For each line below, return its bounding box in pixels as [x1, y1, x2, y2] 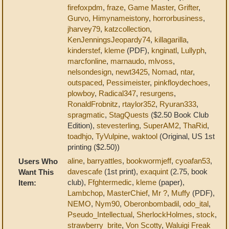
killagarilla [154, 35, 187, 44]
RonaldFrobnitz [67, 99, 118, 108]
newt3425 [116, 67, 148, 76]
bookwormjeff [126, 156, 171, 165]
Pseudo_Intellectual [67, 210, 132, 219]
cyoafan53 [175, 156, 210, 165]
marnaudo [110, 56, 144, 65]
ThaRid [183, 121, 207, 130]
